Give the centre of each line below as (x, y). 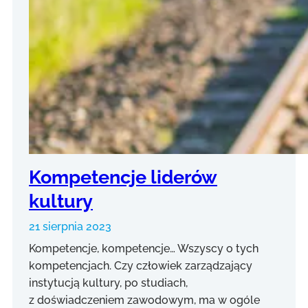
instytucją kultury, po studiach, (108, 283)
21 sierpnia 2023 (70, 227)
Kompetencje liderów (123, 177)
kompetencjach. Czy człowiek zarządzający (141, 266)
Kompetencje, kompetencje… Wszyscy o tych (144, 249)
